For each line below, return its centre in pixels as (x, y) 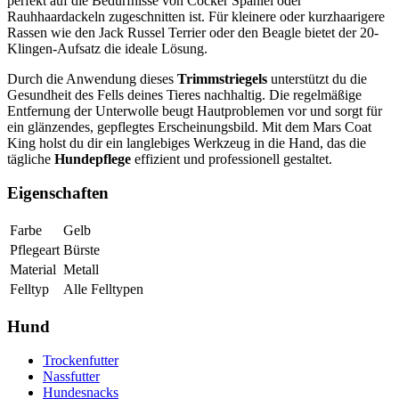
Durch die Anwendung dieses (92, 78)
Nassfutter (71, 377)
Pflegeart (35, 249)
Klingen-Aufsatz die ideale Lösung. (107, 48)
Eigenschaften (58, 193)
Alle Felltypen (103, 289)
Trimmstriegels (222, 78)
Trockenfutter (81, 361)
